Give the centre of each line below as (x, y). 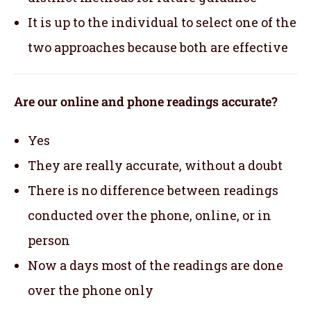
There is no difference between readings (153, 190)
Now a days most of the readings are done (155, 265)
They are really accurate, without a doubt (155, 165)
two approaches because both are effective (158, 47)
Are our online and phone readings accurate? (146, 101)
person (49, 240)
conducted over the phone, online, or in (150, 215)
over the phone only (91, 290)
